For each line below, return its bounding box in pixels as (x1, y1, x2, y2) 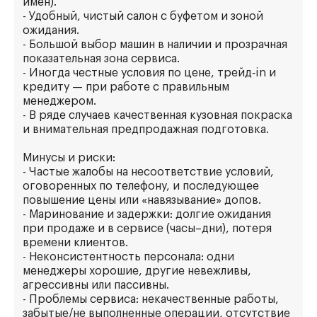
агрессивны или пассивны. (23, 279, 169, 291)
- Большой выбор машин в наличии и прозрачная (23, 39, 287, 50)
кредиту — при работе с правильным (23, 81, 229, 93)
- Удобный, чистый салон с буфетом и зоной (23, 11, 263, 22)
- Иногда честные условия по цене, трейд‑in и (23, 67, 276, 79)
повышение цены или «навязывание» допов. (23, 195, 261, 206)
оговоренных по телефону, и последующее (23, 180, 259, 192)
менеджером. (23, 96, 96, 107)
